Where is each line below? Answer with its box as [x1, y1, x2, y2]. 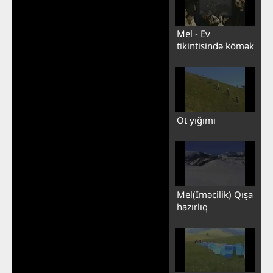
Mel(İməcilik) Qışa [176, 188, 253, 200]
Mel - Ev [176, 27, 210, 40]
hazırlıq [176, 200, 208, 213]
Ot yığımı [176, 113, 216, 126]
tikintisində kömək [176, 39, 254, 52]
